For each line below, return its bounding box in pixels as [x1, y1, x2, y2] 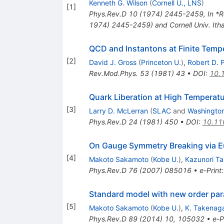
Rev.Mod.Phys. [88, 69, 138, 78]
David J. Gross [88, 58, 136, 67]
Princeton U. [140, 58, 181, 67]
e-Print [199, 166, 221, 175]
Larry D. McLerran [88, 106, 148, 115]
